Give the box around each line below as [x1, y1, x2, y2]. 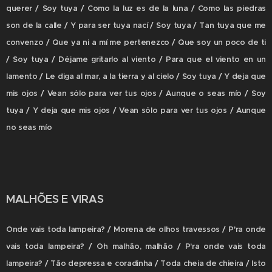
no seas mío [6, 122, 52, 132]
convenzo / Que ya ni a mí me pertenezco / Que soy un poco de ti [6, 37, 266, 47]
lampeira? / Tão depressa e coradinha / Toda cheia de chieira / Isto [6, 258, 266, 268]
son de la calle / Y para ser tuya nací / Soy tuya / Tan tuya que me [6, 20, 266, 30]
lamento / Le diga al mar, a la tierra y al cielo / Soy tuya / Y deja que [6, 71, 266, 81]
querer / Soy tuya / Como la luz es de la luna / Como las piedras [6, 3, 266, 13]
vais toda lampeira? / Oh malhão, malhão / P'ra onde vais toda [6, 241, 266, 251]
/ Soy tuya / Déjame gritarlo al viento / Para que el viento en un [6, 54, 266, 64]
